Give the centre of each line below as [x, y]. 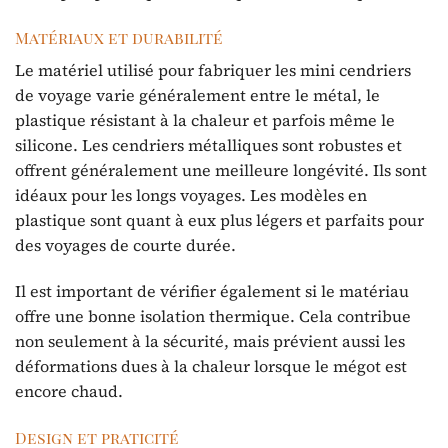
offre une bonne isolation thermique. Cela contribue [213, 316]
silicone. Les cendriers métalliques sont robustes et [208, 145]
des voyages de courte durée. [125, 245]
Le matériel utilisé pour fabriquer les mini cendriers [213, 70]
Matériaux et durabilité [119, 38]
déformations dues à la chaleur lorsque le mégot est [211, 366]
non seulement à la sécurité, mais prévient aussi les [210, 341]
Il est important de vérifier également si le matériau [212, 291]
